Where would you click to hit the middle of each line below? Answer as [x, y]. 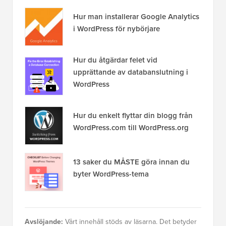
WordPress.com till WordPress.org [131, 127]
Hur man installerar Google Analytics [136, 16]
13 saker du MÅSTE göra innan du [131, 162]
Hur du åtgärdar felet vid [115, 60]
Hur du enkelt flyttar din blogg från [133, 115]
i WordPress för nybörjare [117, 29]
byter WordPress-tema [111, 174]
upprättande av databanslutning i [131, 72]
